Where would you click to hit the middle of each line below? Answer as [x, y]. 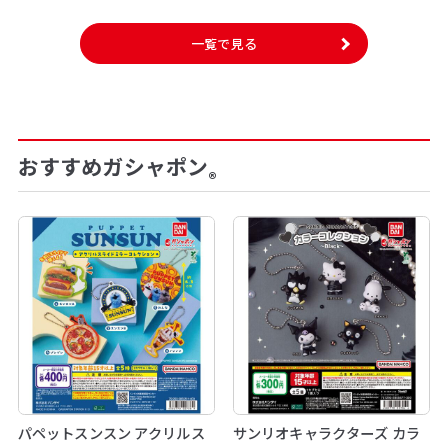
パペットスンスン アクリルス [111, 433]
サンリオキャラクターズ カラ [326, 433]
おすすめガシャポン [113, 165]
